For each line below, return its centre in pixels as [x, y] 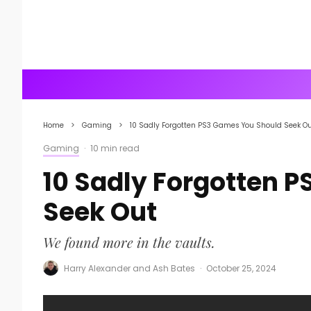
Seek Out [100, 212]
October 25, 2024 [241, 268]
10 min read [115, 148]
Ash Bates [174, 268]
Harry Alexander [97, 268]
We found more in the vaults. [129, 242]
